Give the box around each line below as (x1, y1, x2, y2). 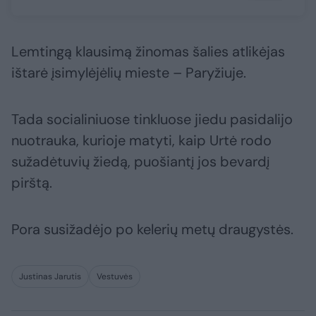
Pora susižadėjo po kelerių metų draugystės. (11, 220, 293, 239)
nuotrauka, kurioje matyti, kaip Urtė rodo (11, 131, 272, 150)
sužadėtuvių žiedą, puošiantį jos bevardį (11, 152, 269, 171)
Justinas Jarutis (19, 271, 81, 283)
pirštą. (11, 174, 52, 193)
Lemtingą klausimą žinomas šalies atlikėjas (11, 42, 285, 61)
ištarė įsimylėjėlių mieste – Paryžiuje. (11, 63, 246, 83)
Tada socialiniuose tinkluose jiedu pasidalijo (11, 110, 293, 129)
